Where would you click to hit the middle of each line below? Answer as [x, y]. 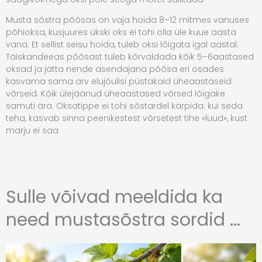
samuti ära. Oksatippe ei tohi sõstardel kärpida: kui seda [124, 106]
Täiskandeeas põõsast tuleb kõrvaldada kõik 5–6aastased [130, 56]
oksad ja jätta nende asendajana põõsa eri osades [115, 69]
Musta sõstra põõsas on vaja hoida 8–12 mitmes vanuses [127, 20]
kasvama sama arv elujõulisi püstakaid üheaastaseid [119, 81]
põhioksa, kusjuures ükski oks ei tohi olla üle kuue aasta [121, 32]
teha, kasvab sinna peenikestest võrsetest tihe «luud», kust [127, 118]
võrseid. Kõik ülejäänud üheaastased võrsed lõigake [116, 93]
